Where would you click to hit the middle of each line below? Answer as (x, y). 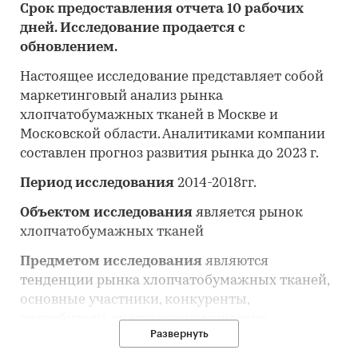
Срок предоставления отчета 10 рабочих (162, 10)
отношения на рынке (91, 339)
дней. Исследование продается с (133, 29)
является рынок (248, 213)
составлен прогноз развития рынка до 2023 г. (169, 154)
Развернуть (179, 334)
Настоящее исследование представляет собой (172, 78)
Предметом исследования (111, 262)
